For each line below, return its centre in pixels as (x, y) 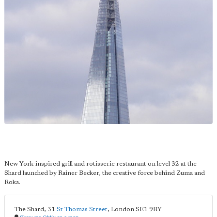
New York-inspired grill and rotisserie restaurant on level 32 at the (101, 164)
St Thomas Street (82, 209)
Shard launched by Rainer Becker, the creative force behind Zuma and (105, 173)
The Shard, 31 (36, 209)
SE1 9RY (149, 209)
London (123, 209)
